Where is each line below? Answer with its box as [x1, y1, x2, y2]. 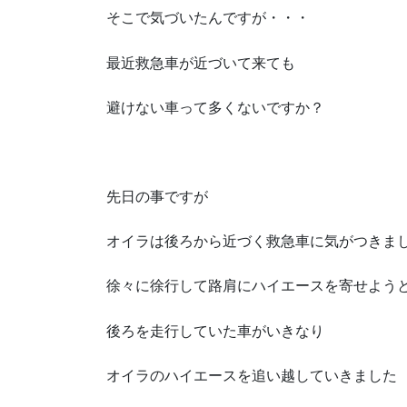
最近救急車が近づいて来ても [106, 55, 295, 71]
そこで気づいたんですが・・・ [106, 10, 310, 26]
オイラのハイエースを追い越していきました [106, 367, 397, 383]
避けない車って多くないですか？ [106, 99, 324, 115]
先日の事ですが [106, 189, 208, 205]
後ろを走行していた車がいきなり [106, 323, 324, 339]
